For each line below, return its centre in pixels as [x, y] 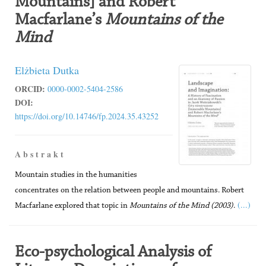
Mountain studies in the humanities [76, 175]
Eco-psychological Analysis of [113, 252]
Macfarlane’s [60, 20]
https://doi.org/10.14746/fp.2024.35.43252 [87, 116]
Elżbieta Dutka [47, 70]
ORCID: [30, 89]
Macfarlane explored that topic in [72, 206]
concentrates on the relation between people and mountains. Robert [129, 191]
